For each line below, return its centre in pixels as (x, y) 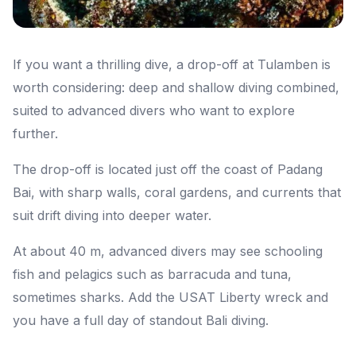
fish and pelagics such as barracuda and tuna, (152, 275)
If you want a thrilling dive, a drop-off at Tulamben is (172, 65)
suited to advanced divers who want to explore (154, 111)
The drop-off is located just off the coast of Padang (168, 170)
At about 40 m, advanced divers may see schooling (168, 252)
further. (35, 134)
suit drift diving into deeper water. (112, 216)
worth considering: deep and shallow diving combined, (176, 88)
